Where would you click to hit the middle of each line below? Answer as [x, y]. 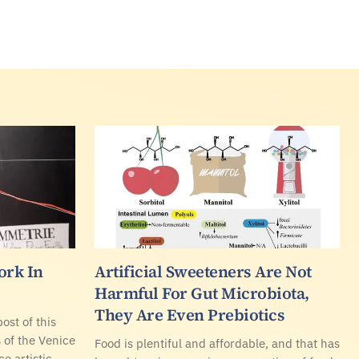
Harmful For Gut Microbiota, [202, 293]
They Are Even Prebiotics [190, 315]
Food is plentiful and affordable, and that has [217, 343]
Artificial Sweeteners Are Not [203, 272]
